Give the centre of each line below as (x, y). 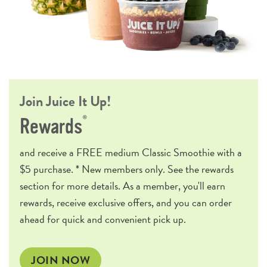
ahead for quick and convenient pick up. (103, 219)
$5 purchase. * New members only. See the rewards (127, 169)
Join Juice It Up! (65, 102)
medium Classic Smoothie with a (172, 153)
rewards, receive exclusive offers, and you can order (126, 203)
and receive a (48, 153)
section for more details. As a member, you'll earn (122, 186)
